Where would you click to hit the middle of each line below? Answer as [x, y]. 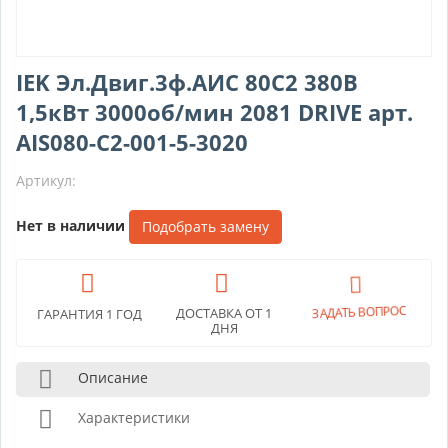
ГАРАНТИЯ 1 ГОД [90, 313]
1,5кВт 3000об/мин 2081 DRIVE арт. [214, 112]
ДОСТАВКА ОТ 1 [224, 312]
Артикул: [46, 180]
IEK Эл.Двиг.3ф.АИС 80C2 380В [187, 82]
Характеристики [134, 417]
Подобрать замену [205, 226]
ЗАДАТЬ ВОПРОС [359, 315]
